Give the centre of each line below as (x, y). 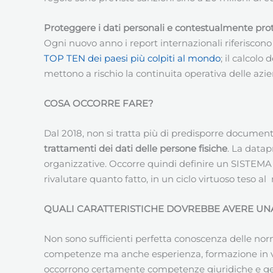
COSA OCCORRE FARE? (99, 103)
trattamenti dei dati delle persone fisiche (136, 148)
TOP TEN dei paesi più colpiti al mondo (132, 58)
